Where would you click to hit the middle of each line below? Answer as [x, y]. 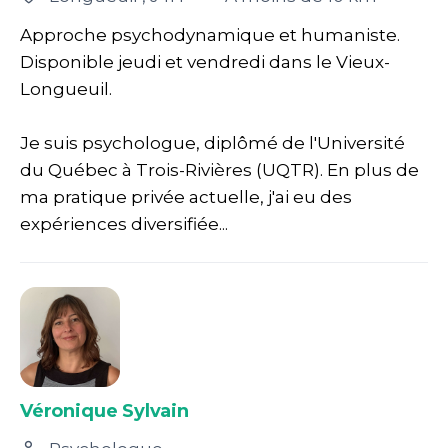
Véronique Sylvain [104, 410]
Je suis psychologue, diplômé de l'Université [212, 142]
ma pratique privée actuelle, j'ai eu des [186, 196]
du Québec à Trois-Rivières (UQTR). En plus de [219, 169]
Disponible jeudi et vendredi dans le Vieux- [205, 61]
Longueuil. [66, 88]
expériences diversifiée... [124, 223]
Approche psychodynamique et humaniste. [210, 34]
